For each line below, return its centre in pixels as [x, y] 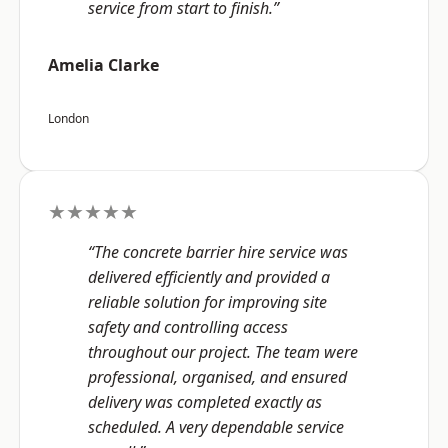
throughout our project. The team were [223, 352]
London [68, 119]
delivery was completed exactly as [205, 402]
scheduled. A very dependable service [216, 427]
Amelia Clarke [103, 65]
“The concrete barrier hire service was [218, 252]
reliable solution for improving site [207, 302]
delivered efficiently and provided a [209, 277]
